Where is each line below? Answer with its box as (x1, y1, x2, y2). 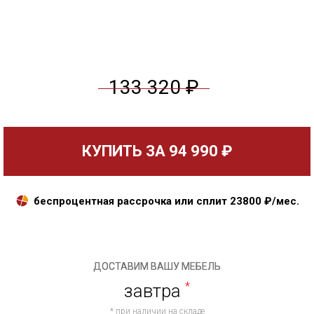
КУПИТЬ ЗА (81, 142, 169, 160)
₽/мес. (261, 194, 299, 207)
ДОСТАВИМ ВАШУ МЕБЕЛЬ (93, 260, 221, 272)
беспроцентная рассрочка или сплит (30, 194, 230, 207)
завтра (124, 280, 185, 301)
